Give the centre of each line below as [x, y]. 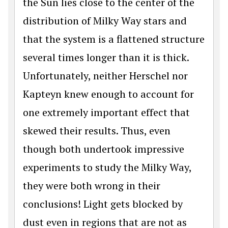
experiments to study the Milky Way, [107, 167]
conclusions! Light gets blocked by [103, 204]
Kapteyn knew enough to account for [108, 94]
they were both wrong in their [92, 185]
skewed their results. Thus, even [97, 130]
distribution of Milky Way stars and [105, 20]
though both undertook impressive [104, 149]
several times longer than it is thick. [106, 57]
